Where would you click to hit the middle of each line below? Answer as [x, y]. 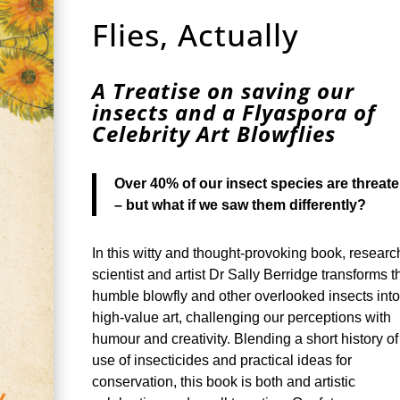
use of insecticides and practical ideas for [222, 360]
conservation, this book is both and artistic [224, 381]
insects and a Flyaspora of [234, 112]
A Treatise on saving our [224, 90]
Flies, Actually [196, 34]
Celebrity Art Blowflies [214, 133]
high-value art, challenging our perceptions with [242, 317]
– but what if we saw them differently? [241, 204]
